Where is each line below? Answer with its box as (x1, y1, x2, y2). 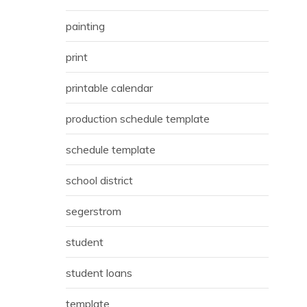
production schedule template (66, 111, 210, 125)
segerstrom (66, 204, 121, 218)
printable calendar (66, 80, 153, 95)
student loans (66, 265, 132, 280)
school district (66, 173, 133, 187)
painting (66, 19, 105, 33)
